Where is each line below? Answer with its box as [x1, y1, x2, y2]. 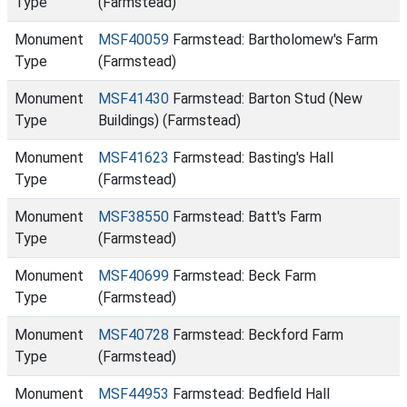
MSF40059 [98, 31, 169, 48]
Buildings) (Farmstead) [98, 112, 241, 129]
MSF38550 [98, 208, 169, 225]
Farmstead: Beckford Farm [169, 326, 343, 343]
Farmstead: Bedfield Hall [169, 385, 330, 402]
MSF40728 [98, 326, 169, 343]
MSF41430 [98, 90, 169, 107]
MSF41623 [98, 149, 169, 166]
